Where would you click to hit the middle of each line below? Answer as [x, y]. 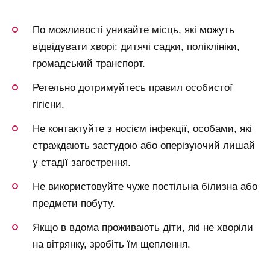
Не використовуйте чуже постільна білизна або [145, 186]
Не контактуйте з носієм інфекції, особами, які [142, 128]
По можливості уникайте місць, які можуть [133, 30]
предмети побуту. [74, 203]
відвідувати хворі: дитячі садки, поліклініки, [136, 46]
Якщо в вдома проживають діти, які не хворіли [143, 227]
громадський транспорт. [89, 63]
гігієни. [49, 104]
